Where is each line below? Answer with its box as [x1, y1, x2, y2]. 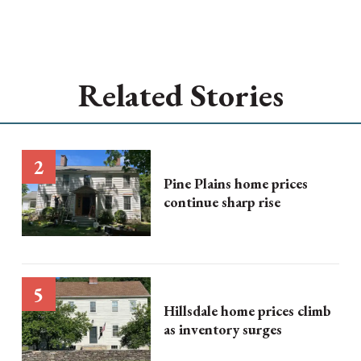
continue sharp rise [163, 193, 280, 212]
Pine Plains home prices [163, 174, 308, 193]
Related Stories [77, 74, 284, 116]
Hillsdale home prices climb [163, 301, 331, 321]
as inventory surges [163, 320, 282, 339]
